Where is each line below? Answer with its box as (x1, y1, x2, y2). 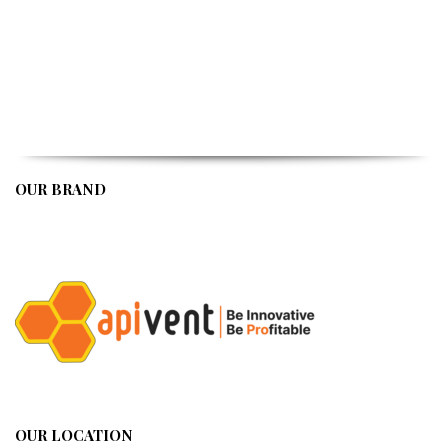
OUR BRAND (15, 179, 106, 199)
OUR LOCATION (15, 425, 133, 445)
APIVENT (15, 209, 91, 227)
